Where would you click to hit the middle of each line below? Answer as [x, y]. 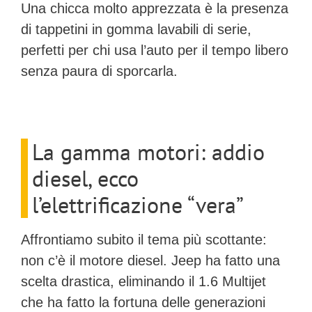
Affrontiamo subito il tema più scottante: [144, 240]
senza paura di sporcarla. [99, 71]
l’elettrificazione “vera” [138, 205]
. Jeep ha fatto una [221, 261]
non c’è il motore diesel [92, 261]
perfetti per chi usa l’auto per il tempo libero [155, 50]
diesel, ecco [85, 179]
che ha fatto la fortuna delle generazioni [143, 303]
